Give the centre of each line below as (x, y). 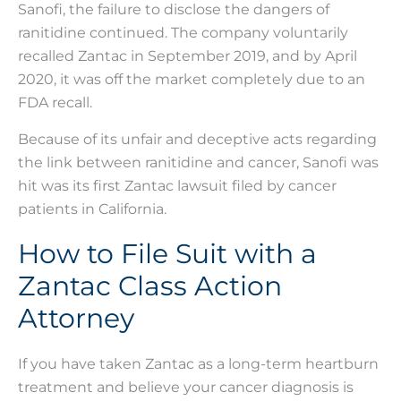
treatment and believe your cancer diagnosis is (186, 388)
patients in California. (92, 209)
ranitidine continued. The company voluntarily (183, 33)
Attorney (76, 319)
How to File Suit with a (167, 254)
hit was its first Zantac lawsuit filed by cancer (177, 185)
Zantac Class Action (150, 286)
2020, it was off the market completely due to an (192, 80)
